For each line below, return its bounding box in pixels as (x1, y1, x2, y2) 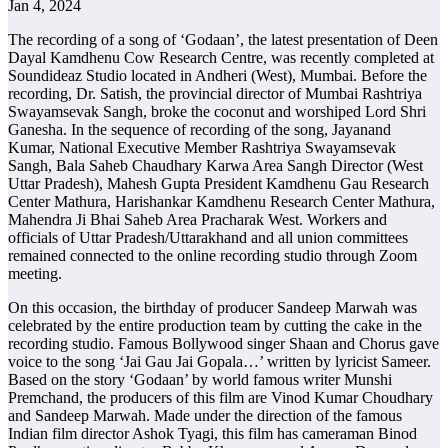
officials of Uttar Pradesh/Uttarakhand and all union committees (8, 229, 408, 247)
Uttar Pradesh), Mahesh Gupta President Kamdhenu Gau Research (8, 175, 429, 193)
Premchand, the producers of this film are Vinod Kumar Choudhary (8, 389, 433, 407)
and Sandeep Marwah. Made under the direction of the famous (8, 407, 402, 425)
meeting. (8, 265, 62, 283)
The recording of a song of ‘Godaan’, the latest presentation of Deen (8, 31, 438, 49)
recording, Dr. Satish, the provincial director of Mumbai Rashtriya (8, 85, 422, 103)
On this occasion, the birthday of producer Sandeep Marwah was (8, 299, 417, 317)
